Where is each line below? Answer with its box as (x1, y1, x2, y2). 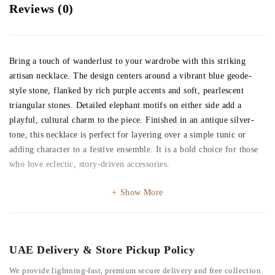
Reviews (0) (9, 1, 74, 15)
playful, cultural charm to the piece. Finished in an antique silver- (9, 115, 255, 125)
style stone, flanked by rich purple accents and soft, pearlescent (9, 85, 244, 95)
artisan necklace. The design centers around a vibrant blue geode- (9, 71, 252, 80)
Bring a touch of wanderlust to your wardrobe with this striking (9, 56, 246, 66)
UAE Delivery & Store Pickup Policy (9, 243, 195, 256)
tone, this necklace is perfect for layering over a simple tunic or (9, 130, 246, 139)
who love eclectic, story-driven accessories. (9, 159, 170, 169)
